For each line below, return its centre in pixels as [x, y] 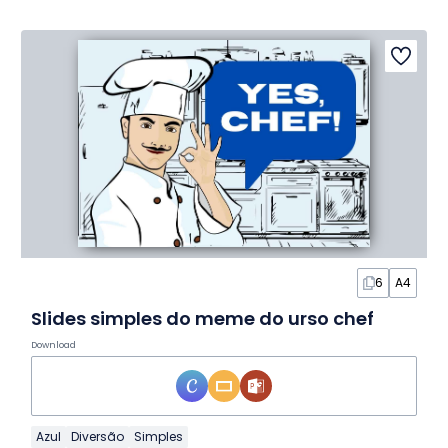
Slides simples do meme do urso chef [202, 319]
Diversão [97, 437]
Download [53, 345]
